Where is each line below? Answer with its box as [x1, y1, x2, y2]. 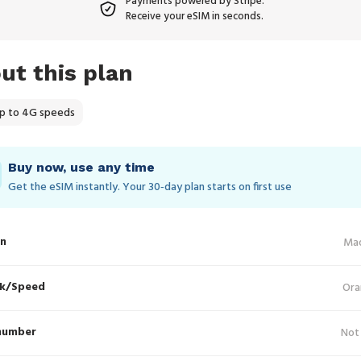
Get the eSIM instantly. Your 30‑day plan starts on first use [8, 178, 292, 197]
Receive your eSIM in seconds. [126, 8, 263, 25]
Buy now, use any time [8, 160, 155, 175]
